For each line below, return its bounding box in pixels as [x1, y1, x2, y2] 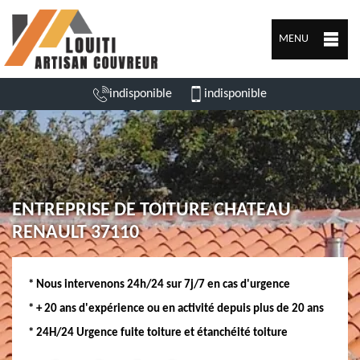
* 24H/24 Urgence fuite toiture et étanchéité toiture [28, 327, 288, 339]
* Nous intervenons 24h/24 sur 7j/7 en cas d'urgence [28, 279, 290, 291]
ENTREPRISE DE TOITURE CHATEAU [12, 201, 291, 220]
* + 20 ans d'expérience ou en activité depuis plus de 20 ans [28, 303, 324, 315]
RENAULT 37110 [12, 223, 139, 243]
